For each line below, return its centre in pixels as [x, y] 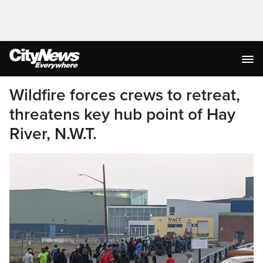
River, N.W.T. [53, 134]
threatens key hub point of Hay [122, 114]
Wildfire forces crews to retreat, [125, 95]
